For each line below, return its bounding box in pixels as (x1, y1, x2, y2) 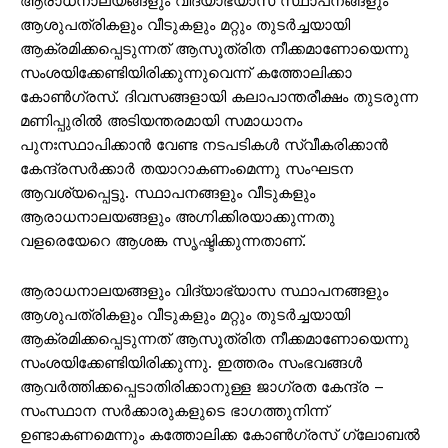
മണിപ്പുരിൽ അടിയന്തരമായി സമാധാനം (20, 112, 302, 131)
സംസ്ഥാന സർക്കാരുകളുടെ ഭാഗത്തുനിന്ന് (20, 402, 328, 421)
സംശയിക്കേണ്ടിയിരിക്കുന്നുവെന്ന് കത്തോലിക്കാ (20, 64, 352, 83)
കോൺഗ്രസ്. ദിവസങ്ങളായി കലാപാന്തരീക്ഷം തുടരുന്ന (20, 88, 418, 107)
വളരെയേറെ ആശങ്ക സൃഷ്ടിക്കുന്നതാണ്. (20, 232, 306, 251)
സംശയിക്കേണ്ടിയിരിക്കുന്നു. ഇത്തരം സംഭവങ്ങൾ (20, 354, 362, 373)
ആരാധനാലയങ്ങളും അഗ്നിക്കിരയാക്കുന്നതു (20, 208, 335, 227)
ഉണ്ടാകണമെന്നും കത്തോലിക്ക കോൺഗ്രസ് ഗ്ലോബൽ (20, 426, 420, 445)
